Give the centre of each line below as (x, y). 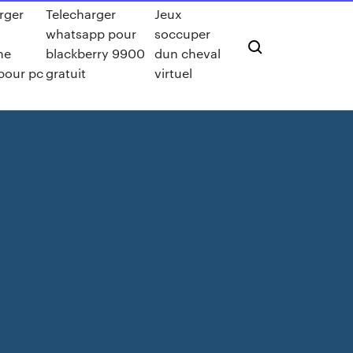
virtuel (173, 73)
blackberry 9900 (96, 53)
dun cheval (187, 53)
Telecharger (81, 14)
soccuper (182, 33)
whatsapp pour (91, 33)
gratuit (66, 73)
